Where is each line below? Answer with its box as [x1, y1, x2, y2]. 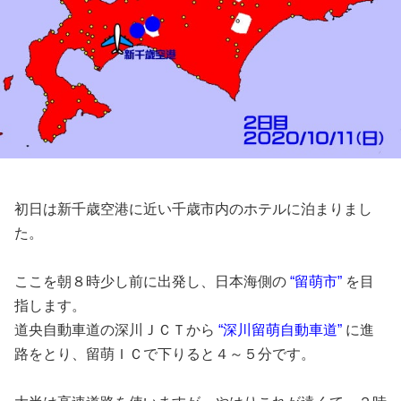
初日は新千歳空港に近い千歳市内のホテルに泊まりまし [14, 201, 372, 218]
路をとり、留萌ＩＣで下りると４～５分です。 [14, 346, 315, 363]
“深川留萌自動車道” [218, 322, 346, 338]
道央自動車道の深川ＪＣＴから [14, 322, 218, 338]
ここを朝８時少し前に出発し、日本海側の [14, 274, 290, 290]
